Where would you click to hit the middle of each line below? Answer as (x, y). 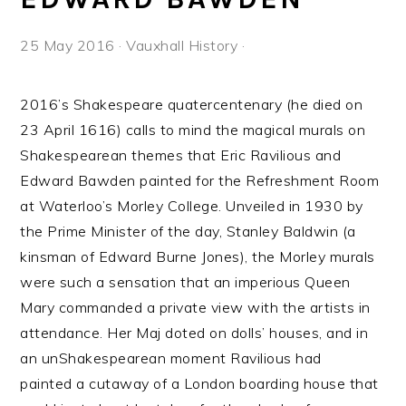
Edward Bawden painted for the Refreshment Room (200, 180)
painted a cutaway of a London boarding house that (199, 383)
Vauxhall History (182, 45)
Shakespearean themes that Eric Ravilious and (181, 155)
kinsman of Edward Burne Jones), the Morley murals (198, 256)
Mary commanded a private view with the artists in (195, 307)
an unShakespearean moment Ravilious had (171, 358)
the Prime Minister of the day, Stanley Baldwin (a (188, 231)
